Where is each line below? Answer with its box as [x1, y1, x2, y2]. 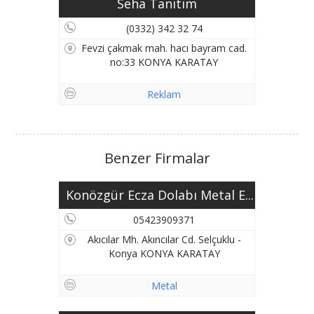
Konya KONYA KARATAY [108, 247, 220, 260]
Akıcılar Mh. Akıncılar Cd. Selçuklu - [87, 233, 241, 246]
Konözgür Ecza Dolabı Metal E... [66, 186, 254, 203]
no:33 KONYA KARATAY [110, 55, 218, 69]
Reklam [147, 88, 181, 101]
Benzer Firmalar [104, 149, 210, 168]
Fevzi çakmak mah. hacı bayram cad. [81, 41, 247, 55]
